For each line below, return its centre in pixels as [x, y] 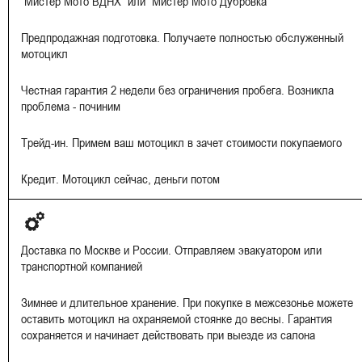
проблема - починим [71, 106]
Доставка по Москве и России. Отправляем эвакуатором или [171, 250]
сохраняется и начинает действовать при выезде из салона [168, 335]
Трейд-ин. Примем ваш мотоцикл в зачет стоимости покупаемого [181, 142]
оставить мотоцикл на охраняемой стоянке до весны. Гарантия [177, 318]
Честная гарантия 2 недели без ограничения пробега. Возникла [177, 90]
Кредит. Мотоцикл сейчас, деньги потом [120, 179]
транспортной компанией [82, 266]
